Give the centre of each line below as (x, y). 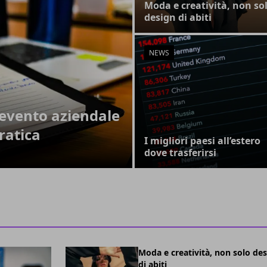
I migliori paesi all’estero (202, 141)
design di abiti (178, 17)
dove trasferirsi (180, 153)
